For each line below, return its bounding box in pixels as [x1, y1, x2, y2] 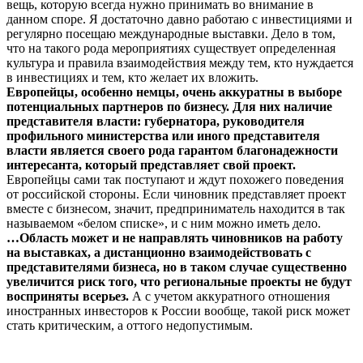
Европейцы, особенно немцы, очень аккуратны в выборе [6, 85, 342, 100]
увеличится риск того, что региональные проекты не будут [6, 275, 352, 289]
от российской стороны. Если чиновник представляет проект [6, 187, 346, 202]
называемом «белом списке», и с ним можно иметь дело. [6, 216, 321, 231]
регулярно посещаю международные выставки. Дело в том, [6, 27, 335, 41]
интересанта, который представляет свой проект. [6, 158, 296, 173]
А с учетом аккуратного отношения [129, 289, 330, 304]
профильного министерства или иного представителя [6, 129, 320, 143]
